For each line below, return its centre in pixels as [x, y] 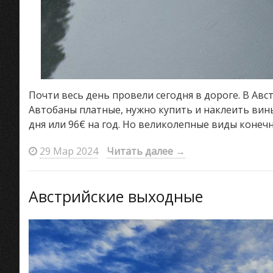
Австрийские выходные [116, 196]
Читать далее [141, 151]
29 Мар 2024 [69, 151]
